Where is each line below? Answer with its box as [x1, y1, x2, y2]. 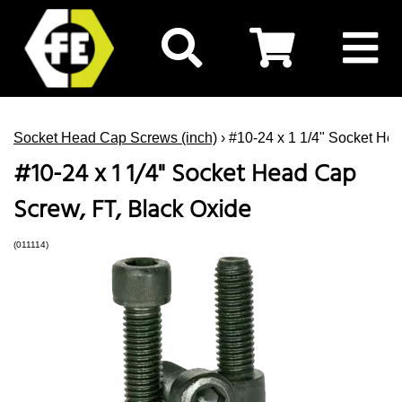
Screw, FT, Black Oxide [13, 189, 251, 231]
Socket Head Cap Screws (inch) [13, 129, 217, 145]
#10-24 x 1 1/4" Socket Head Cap [13, 153, 356, 195]
